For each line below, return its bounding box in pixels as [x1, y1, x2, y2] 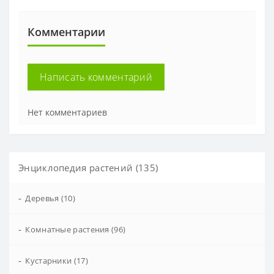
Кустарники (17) [25, 254, 88, 266]
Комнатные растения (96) [25, 223, 126, 235]
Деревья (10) [25, 192, 75, 204]
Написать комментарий [40, 70, 152, 84]
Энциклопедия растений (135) [18, 161, 158, 174]
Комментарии [28, 24, 105, 39]
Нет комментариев [28, 106, 107, 118]
